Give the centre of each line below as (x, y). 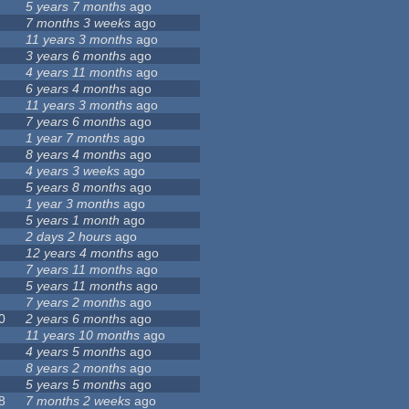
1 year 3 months (73, 204)
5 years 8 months (76, 188)
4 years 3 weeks (73, 171)
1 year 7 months (73, 138)
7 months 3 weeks (79, 23)
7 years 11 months (79, 270)
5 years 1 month (73, 220)
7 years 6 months (76, 122)
